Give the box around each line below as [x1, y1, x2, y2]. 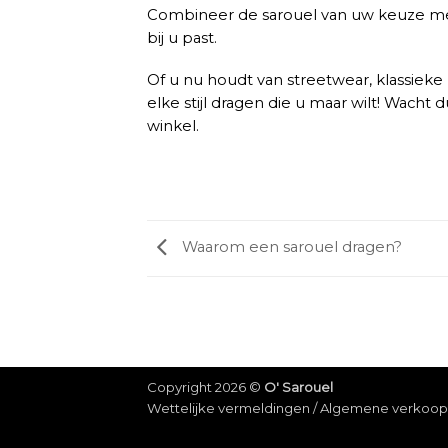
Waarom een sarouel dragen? [178, 238, 402, 257]
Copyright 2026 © [147, 379, 264, 396]
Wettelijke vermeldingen [147, 400, 310, 417]
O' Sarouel [264, 379, 333, 396]
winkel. [147, 116, 199, 135]
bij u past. [147, 28, 221, 47]
